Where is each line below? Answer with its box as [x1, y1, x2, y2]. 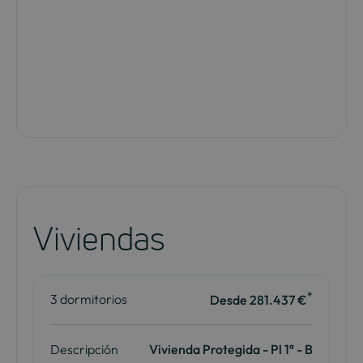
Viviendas [32, 219, 165, 258]
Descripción [49, 340, 118, 357]
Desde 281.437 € [210, 291, 308, 308]
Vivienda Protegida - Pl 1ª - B [149, 340, 314, 357]
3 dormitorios [49, 291, 127, 308]
